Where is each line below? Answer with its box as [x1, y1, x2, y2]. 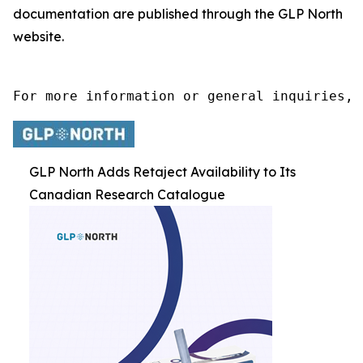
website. [13, 28, 64, 45]
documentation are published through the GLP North [13, 6, 343, 22]
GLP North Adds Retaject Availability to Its [29, 164, 296, 180]
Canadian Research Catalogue [29, 186, 225, 203]
